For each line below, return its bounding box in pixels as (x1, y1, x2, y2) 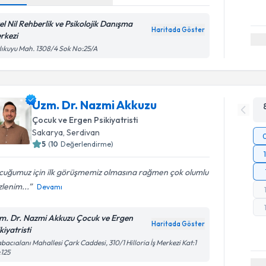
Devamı (37, 182, 63, 191)
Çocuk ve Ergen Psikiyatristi (32, 115, 138, 125)
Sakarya (32, 127, 64, 138)
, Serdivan (63, 127, 100, 138)
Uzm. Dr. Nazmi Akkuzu (32, 97, 157, 112)
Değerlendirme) (61, 140, 114, 148)
